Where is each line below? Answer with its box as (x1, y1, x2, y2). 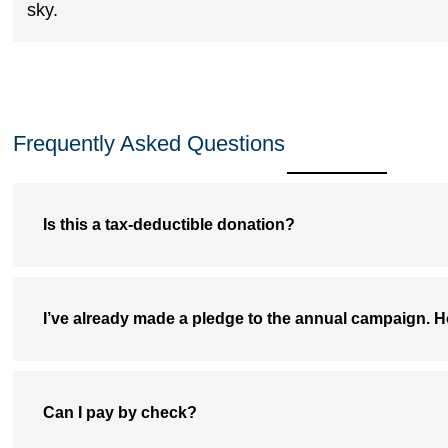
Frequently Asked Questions (12, 131, 285, 156)
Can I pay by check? (42, 404, 197, 422)
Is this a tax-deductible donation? (42, 216, 295, 234)
